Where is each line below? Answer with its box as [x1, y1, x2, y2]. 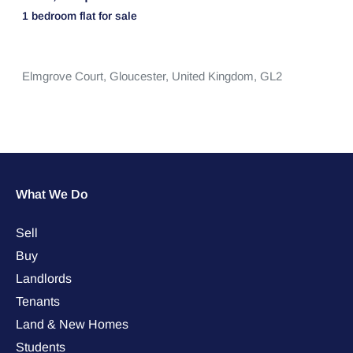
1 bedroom [21, 9, 80, 22]
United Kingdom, [171, 69, 260, 83]
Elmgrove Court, [21, 69, 110, 83]
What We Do [16, 188, 87, 201]
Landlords [16, 272, 72, 285]
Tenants [16, 295, 60, 308]
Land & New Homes [16, 318, 128, 331]
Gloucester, [109, 69, 172, 83]
